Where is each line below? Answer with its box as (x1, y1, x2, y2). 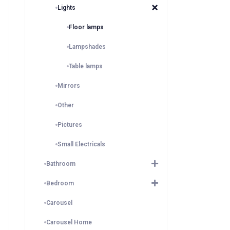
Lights (57, 4, 75, 11)
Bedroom (46, 180, 74, 187)
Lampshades (69, 43, 106, 50)
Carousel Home (46, 219, 92, 226)
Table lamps (69, 63, 103, 70)
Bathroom (46, 160, 75, 167)
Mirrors (57, 82, 80, 89)
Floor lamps (69, 24, 104, 31)
